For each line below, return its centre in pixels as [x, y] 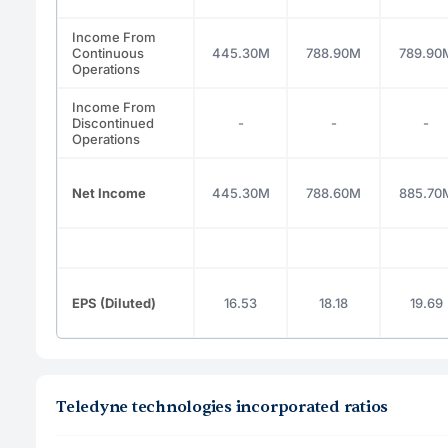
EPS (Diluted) [114, 302]
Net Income [109, 192]
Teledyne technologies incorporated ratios [222, 406]
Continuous [108, 52]
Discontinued [113, 122]
